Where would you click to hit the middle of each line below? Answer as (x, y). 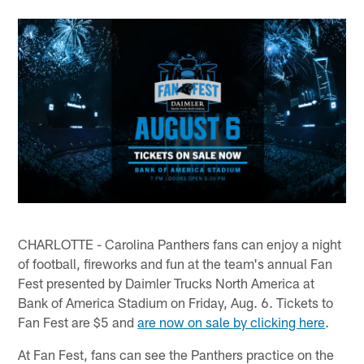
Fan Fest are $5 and (78, 321)
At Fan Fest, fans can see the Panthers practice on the (176, 354)
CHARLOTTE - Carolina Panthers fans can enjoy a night (180, 243)
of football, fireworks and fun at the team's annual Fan (175, 263)
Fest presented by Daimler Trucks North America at (167, 282)
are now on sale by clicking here (232, 321)
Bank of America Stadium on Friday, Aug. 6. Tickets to (176, 302)
